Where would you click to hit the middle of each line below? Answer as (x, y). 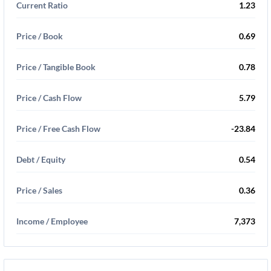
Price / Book (40, 36)
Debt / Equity (41, 159)
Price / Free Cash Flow (58, 129)
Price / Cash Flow (49, 98)
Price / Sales (39, 190)
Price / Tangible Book (56, 67)
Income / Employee (52, 221)
